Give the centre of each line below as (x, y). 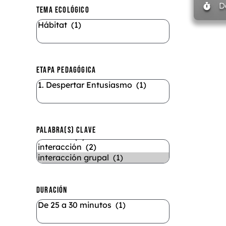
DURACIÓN (52, 190)
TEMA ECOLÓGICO (63, 10)
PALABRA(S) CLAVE (66, 130)
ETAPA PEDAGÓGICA (66, 70)
